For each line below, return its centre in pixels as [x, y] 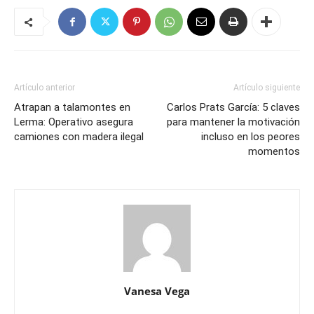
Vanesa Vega [157, 291]
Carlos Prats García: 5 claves [233, 108]
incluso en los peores [251, 137]
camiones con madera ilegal [79, 137]
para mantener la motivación [233, 122]
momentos [274, 152]
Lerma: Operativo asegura [74, 122]
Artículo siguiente [267, 88]
